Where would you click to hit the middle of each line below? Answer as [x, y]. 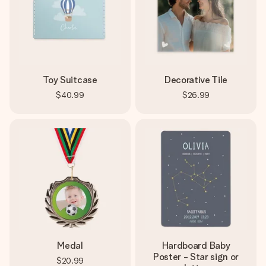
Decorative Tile [196, 80]
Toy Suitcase [70, 80]
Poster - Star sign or [196, 257]
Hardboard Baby [196, 246]
